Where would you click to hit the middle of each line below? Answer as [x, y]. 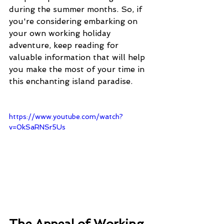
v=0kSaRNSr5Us [37, 127]
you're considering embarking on [74, 21]
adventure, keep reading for [65, 45]
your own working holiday [61, 33]
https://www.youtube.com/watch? [66, 116]
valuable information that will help [78, 57]
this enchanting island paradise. [71, 81]
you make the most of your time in [78, 69]
